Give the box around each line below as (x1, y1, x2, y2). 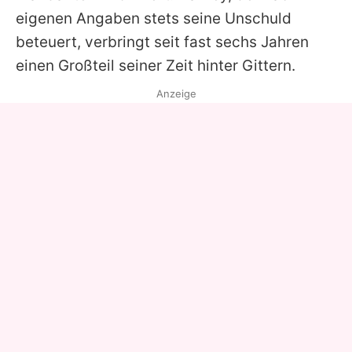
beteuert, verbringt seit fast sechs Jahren (16, 32, 309, 51)
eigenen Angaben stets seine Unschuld (16, 9, 291, 27)
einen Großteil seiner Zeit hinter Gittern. (16, 56, 295, 75)
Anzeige (156, 86, 196, 100)
